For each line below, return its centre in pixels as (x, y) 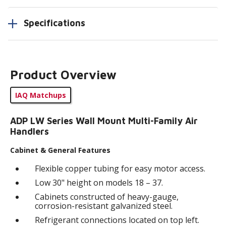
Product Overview (64, 75)
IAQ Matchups (41, 95)
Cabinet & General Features (61, 150)
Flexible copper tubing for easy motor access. (120, 169)
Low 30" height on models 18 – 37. (99, 183)
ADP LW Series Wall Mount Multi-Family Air (104, 121)
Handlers (30, 132)
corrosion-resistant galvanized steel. (104, 206)
